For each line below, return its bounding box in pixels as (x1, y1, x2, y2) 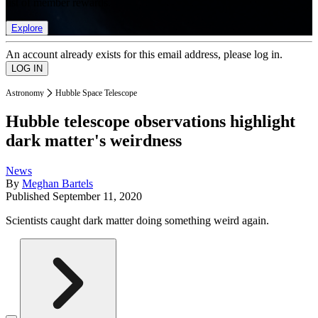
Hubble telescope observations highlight (6, 112, 295, 131)
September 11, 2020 (53, 190, 142, 203)
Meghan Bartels (22, 177, 93, 190)
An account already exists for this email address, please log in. (6, 48, 283, 60)
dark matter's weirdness (6, 131, 182, 150)
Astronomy (6, 87, 44, 98)
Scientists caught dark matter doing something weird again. (6, 214, 269, 227)
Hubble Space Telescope (55, 87, 137, 98)
